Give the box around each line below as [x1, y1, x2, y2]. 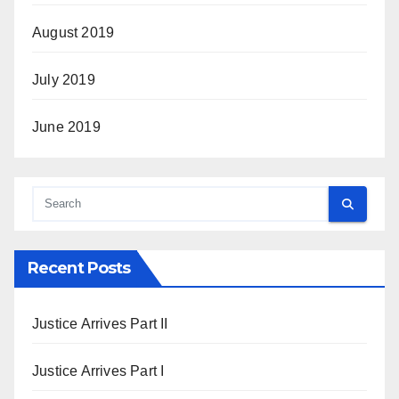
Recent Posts [28, 258, 131, 279]
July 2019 [32, 72, 95, 88]
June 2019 [32, 119, 101, 135]
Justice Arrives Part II [32, 316, 168, 332]
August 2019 [32, 25, 115, 41]
